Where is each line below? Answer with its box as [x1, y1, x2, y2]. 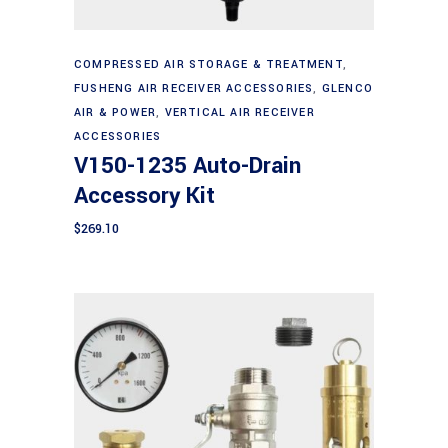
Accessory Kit [74, 180, 215, 213]
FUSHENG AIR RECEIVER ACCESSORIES [74, 81, 314, 97]
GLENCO [321, 81, 374, 97]
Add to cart [187, 45, 264, 67]
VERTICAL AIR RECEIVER [164, 105, 315, 121]
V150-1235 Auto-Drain [74, 150, 301, 183]
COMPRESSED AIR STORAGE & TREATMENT [74, 57, 343, 73]
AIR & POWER [74, 105, 157, 121]
